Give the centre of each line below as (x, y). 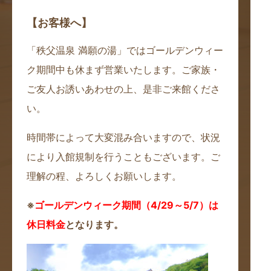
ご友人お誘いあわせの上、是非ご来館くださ (123, 89)
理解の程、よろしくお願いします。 (104, 176)
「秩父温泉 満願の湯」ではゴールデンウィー (125, 50)
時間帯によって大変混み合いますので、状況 (123, 137)
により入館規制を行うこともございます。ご (123, 157)
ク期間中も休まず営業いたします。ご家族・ (123, 70)
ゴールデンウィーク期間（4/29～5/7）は (126, 205)
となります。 (94, 224)
